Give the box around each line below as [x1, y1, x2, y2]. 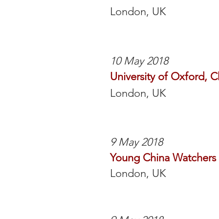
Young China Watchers [110, 151, 216, 164]
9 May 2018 [110, 135, 163, 149]
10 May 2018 [110, 54, 168, 67]
